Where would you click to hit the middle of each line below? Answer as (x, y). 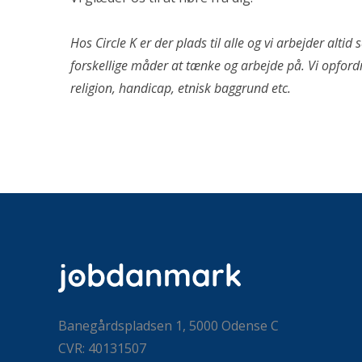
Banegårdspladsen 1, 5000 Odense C (168, 326)
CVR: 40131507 (102, 348)
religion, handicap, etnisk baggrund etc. (182, 88)
